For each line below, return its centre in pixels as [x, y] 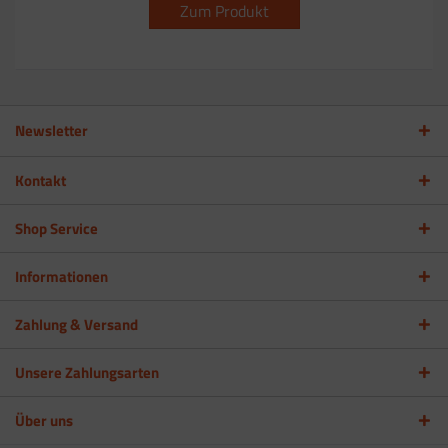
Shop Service [56, 228]
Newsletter [51, 130]
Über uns [44, 420]
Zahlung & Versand [76, 324]
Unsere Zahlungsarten [87, 372]
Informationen [61, 276]
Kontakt [40, 180]
